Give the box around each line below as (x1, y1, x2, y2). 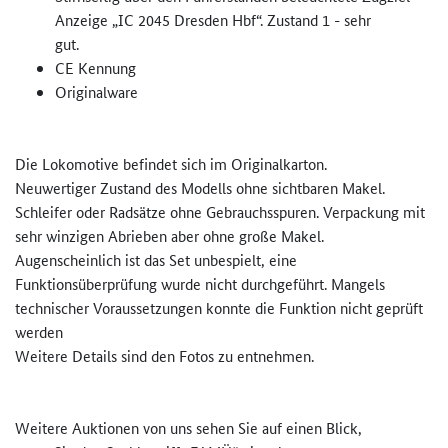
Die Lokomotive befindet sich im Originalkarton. (15, 153, 327, 175)
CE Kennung (55, 57, 136, 79)
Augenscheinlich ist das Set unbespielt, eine (15, 249, 297, 271)
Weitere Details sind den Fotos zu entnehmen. (15, 345, 314, 367)
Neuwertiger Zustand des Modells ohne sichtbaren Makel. (15, 177, 385, 199)
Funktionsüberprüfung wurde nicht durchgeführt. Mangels (15, 273, 385, 295)
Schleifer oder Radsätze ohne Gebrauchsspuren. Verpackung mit (15, 201, 425, 223)
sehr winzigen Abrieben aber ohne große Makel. (15, 225, 324, 247)
